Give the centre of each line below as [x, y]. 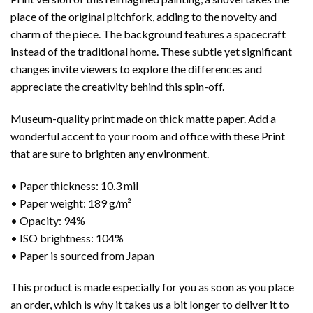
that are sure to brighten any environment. [110, 153]
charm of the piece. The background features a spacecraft [148, 34]
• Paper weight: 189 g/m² [71, 203]
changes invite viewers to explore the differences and [136, 69]
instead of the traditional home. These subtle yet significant [151, 51]
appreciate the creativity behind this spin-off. [117, 86]
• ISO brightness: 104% [67, 238]
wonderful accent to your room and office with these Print [148, 136]
